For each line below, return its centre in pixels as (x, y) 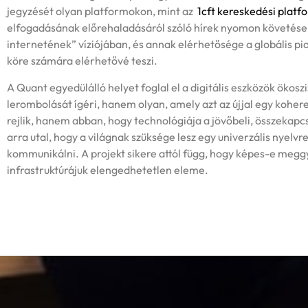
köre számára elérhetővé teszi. (82, 61)
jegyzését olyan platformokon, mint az (101, 11)
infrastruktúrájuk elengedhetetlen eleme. (108, 169)
